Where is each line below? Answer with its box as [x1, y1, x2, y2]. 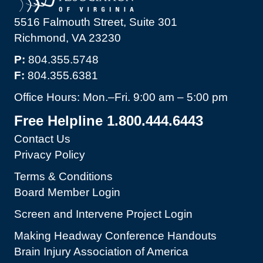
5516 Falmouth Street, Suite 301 [14, 16, 177, 29]
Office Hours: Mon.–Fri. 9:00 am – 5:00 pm [14, 91, 228, 104]
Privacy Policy [14, 149, 85, 161]
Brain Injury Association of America [14, 245, 188, 258]
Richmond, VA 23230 [14, 32, 121, 45]
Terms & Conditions [14, 170, 113, 183]
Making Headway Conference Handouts [14, 230, 217, 242]
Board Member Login [14, 186, 120, 199]
